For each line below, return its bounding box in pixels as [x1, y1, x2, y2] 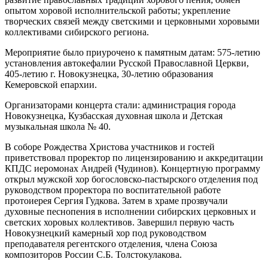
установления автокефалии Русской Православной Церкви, [5, 58, 249, 69]
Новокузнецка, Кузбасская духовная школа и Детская [5, 111, 223, 121]
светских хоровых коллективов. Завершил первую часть [5, 217, 234, 228]
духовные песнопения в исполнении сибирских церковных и [5, 206, 256, 217]
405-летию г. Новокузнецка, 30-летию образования [5, 69, 213, 80]
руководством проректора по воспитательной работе [5, 185, 221, 196]
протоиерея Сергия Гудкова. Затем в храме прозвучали [5, 196, 228, 206]
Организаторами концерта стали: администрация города [5, 100, 236, 111]
